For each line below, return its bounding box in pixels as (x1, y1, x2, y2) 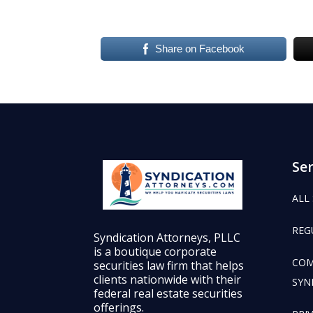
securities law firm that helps (94, 257, 245, 273)
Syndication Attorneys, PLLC (94, 229, 241, 245)
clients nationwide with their (94, 271, 242, 287)
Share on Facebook (154, 43, 245, 55)
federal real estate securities (94, 285, 243, 301)
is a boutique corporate (94, 243, 217, 259)
